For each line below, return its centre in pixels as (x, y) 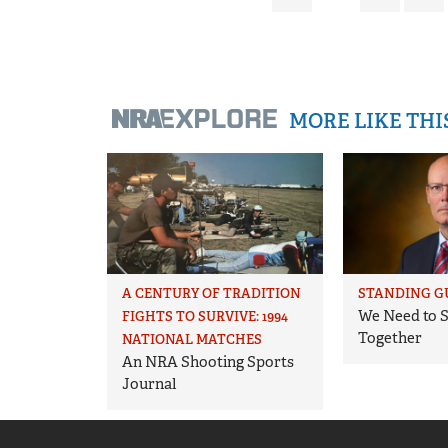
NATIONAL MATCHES (192, 339)
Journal (149, 383)
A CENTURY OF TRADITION (211, 293)
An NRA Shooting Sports (208, 361)
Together (389, 337)
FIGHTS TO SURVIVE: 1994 (205, 316)
